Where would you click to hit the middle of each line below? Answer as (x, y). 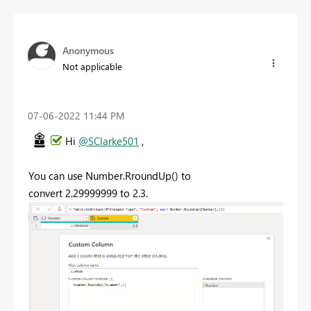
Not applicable (92, 66)
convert (47, 193)
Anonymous (88, 50)
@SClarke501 (109, 141)
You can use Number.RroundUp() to (110, 175)
